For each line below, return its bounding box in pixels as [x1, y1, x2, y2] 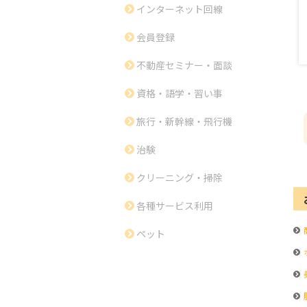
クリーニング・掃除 [136, 171, 223, 184]
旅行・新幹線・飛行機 [136, 114, 232, 128]
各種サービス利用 [136, 199, 213, 212]
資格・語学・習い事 [136, 86, 223, 100]
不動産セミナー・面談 [136, 58, 232, 72]
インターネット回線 [136, 2, 223, 16]
